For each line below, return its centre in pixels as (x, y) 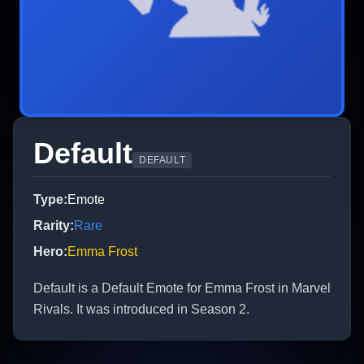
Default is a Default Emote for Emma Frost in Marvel (182, 288)
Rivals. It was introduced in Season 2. (141, 309)
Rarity (52, 225)
